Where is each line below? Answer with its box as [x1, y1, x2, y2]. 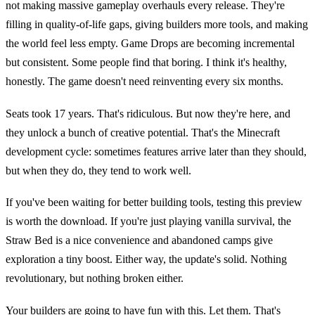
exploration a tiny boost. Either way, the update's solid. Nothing [6, 253, 287, 266]
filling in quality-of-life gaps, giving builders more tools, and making [6, 18, 308, 31]
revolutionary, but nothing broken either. [6, 272, 184, 285]
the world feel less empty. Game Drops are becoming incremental [6, 37, 295, 50]
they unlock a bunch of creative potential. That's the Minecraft [6, 126, 280, 139]
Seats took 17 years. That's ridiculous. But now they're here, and [6, 107, 290, 120]
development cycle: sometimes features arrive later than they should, [6, 145, 307, 157]
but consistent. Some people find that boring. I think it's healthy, [6, 56, 287, 69]
